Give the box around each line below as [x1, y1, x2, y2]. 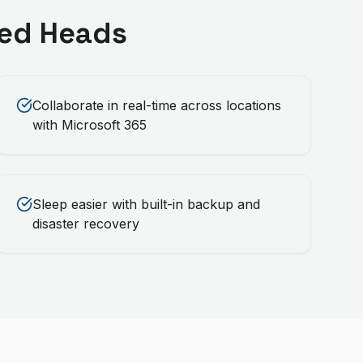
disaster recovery [32, 216, 139, 232]
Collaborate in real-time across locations [32, 97, 281, 113]
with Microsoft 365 [32, 117, 147, 133]
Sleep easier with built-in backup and [32, 196, 260, 212]
